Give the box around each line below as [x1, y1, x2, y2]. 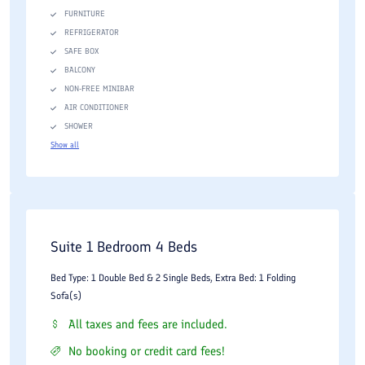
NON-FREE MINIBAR [64, 83, 134, 94]
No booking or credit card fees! [68, 344, 225, 358]
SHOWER [64, 121, 93, 131]
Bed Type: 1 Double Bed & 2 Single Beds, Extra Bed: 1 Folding [51, 272, 296, 284]
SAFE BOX [64, 46, 99, 56]
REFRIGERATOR [64, 27, 119, 37]
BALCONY [64, 64, 95, 75]
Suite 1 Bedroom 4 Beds [51, 238, 197, 256]
